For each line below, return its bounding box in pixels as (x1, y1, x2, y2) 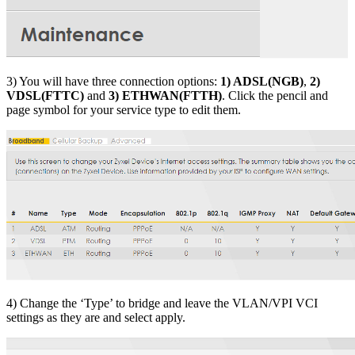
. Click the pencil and (222, 89, 328, 103)
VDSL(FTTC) (6, 89, 84, 103)
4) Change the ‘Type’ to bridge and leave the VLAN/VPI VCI (6, 296, 318, 311)
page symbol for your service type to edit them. (6, 103, 241, 117)
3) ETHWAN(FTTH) (109, 89, 222, 103)
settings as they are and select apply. (6, 311, 185, 325)
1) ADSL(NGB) (217, 74, 303, 89)
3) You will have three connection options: (6, 74, 217, 89)
